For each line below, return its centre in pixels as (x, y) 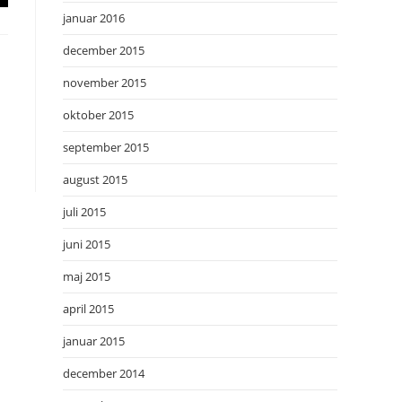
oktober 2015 (98, 115)
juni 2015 (87, 244)
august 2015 (95, 179)
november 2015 (105, 83)
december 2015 (104, 50)
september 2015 (106, 147)
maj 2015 (87, 276)
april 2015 (88, 309)
